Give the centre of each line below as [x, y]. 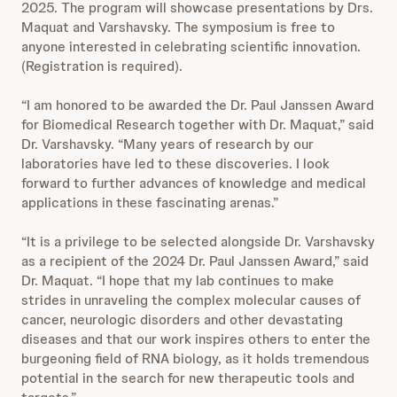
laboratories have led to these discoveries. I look [175, 163]
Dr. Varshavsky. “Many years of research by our [167, 144]
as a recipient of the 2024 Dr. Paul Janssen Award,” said [195, 261]
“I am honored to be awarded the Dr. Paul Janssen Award [198, 105]
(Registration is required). [102, 66]
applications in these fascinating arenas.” [150, 202]
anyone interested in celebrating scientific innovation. [191, 47]
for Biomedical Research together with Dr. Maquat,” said [198, 125]
